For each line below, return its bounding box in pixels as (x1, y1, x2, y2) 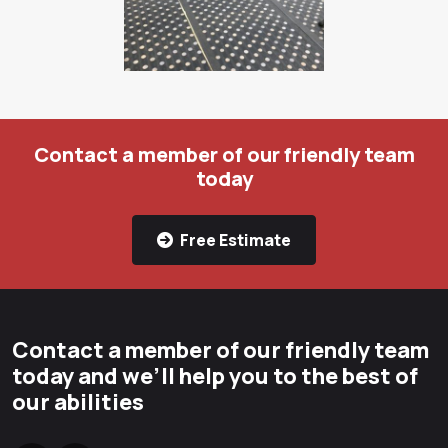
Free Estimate (177, 228, 291, 251)
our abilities (12, 386, 144, 417)
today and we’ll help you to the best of (12, 360, 418, 391)
